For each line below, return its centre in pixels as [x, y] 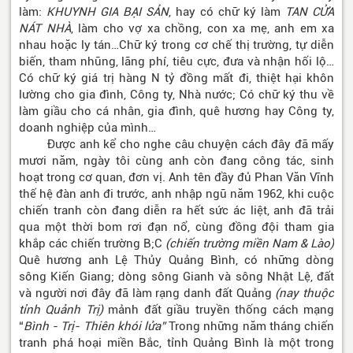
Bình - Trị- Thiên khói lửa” [97, 327]
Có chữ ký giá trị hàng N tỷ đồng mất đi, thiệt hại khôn [176, 78]
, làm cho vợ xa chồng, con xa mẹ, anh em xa [202, 29]
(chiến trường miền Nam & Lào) [250, 244]
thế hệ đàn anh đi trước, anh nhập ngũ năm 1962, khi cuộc [176, 194]
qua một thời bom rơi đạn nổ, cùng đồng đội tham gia [176, 227]
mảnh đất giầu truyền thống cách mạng [219, 310]
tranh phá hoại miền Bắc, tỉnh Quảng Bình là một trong [176, 343]
